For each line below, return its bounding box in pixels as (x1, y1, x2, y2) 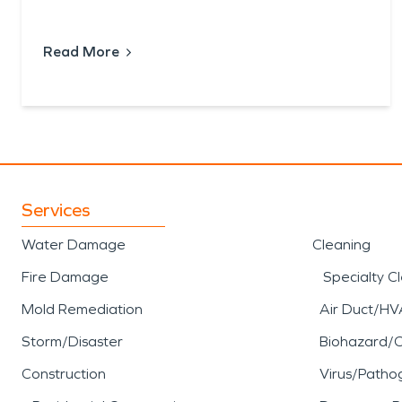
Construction (22, 365, 106, 383)
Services (22, 198, 90, 223)
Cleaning (312, 236, 371, 254)
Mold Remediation (22, 301, 143, 319)
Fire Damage (22, 268, 109, 286)
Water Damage (22, 236, 126, 254)
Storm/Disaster (22, 333, 123, 351)
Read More (43, 43, 119, 61)
